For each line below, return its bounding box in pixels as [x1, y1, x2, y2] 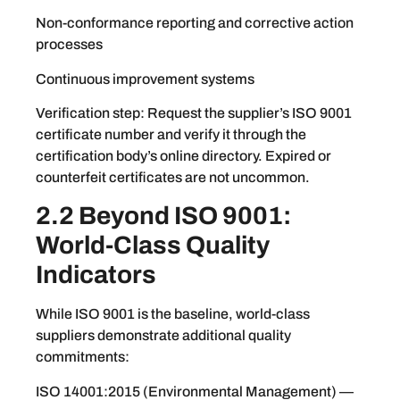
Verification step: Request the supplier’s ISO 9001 [36, 104, 352, 121]
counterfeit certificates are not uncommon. [36, 169, 310, 185]
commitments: [36, 349, 129, 365]
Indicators [36, 261, 156, 289]
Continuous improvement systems [36, 71, 254, 87]
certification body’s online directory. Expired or [36, 147, 331, 163]
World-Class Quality [36, 231, 270, 260]
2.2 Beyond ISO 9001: [36, 202, 291, 230]
